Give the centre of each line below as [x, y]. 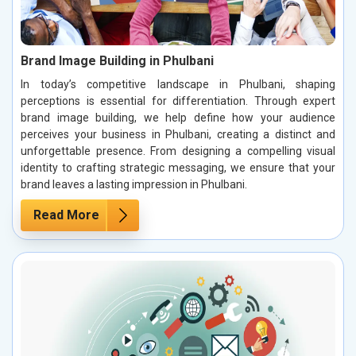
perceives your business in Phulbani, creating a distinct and [178, 135]
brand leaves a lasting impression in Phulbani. [134, 185]
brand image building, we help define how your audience [178, 118]
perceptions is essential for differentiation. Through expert [178, 101]
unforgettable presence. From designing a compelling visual [178, 151]
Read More [66, 215]
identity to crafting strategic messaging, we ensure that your [178, 168]
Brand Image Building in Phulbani [117, 61]
